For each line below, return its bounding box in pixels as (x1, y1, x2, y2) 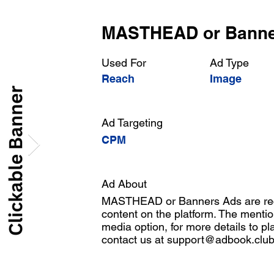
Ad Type (210, 56, 249, 69)
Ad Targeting (102, 116, 166, 129)
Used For (102, 56, 149, 69)
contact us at (102, 233, 167, 246)
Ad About (102, 177, 150, 190)
